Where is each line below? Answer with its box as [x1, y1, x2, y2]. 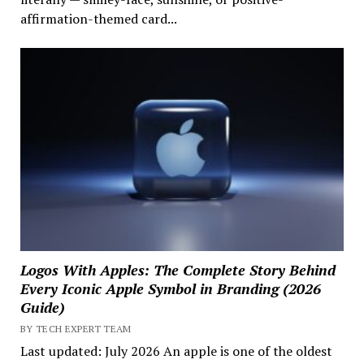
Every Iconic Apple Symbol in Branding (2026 [19, 278, 321, 298]
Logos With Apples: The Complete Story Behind [19, 259, 336, 279]
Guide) [19, 297, 65, 317]
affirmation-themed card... [19, 10, 177, 28]
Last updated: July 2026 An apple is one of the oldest [19, 341, 332, 360]
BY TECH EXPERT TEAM [19, 322, 132, 335]
